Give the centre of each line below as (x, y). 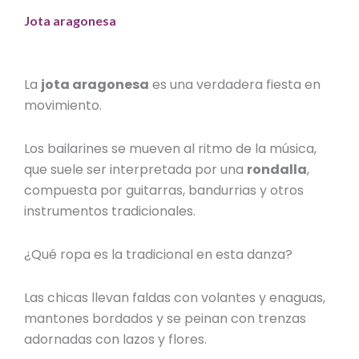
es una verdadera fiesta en (237, 84)
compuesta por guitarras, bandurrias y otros (164, 190)
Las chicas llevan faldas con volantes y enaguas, (175, 297)
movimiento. (65, 105)
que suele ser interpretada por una (136, 169)
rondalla (277, 169)
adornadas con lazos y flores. (117, 339)
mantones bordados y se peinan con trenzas (165, 318)
